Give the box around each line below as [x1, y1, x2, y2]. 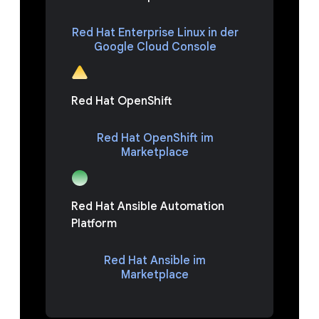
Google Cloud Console [93, 40, 216, 54]
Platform [71, 216, 117, 231]
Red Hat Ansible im [104, 253, 206, 268]
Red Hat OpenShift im [96, 131, 214, 145]
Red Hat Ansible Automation [71, 199, 224, 214]
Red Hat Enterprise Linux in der [71, 26, 239, 40]
